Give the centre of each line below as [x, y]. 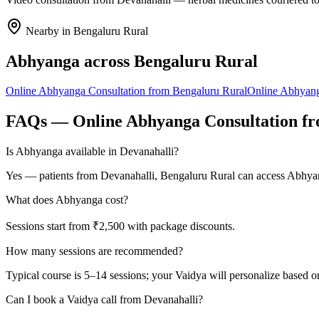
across [107, 61]
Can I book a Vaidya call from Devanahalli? [104, 300]
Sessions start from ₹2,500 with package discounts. [120, 226]
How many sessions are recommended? [94, 251]
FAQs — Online [66, 121]
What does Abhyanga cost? [67, 200]
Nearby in [48, 31]
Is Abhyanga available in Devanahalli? [92, 152]
